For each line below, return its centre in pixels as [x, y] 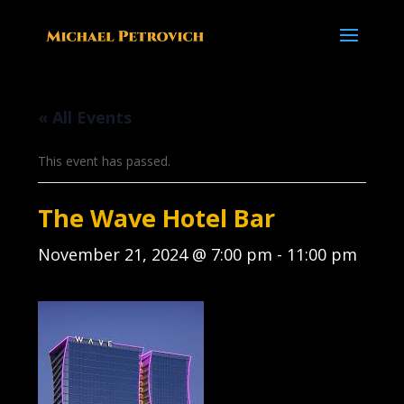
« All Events [85, 117]
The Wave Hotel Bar [157, 218]
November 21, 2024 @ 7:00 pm [156, 254]
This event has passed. [105, 161]
